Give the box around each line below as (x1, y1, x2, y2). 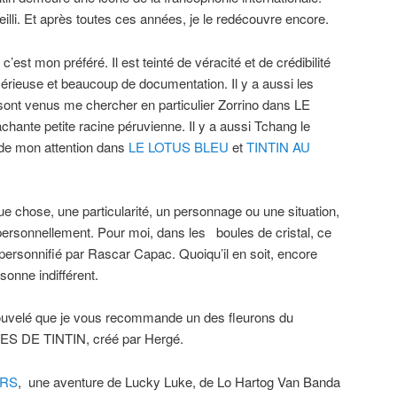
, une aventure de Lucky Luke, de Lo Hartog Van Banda (18, 371, 340, 391)
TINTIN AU (246, 136, 310, 156)
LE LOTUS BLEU (128, 136, 229, 156)
